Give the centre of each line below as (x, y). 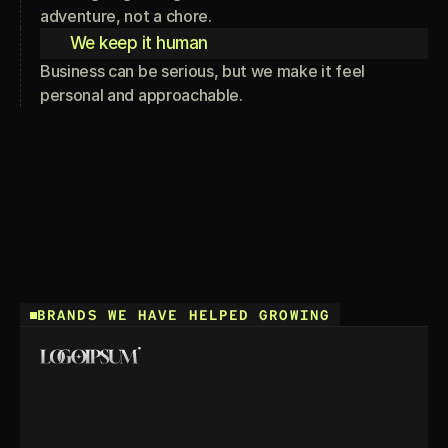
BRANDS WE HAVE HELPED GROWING (183, 315)
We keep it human (139, 43)
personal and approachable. (141, 95)
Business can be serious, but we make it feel (202, 71)
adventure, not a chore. (126, 16)
